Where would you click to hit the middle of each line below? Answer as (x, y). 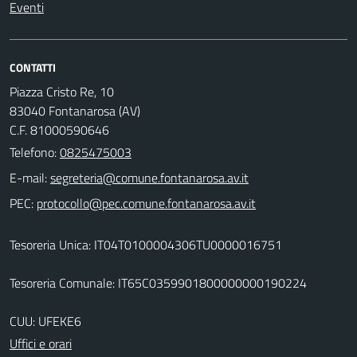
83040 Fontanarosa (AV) (75, 110)
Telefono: (35, 152)
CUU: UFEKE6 (45, 321)
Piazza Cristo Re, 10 (62, 91)
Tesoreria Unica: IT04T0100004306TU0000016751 (146, 244)
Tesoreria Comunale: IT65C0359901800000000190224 (158, 282)
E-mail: (28, 177)
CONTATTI (33, 67)
